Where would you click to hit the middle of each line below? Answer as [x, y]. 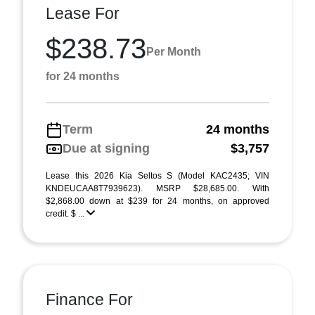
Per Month [174, 51]
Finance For [89, 300]
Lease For [83, 13]
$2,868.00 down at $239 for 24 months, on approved [157, 201]
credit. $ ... [66, 214]
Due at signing [106, 148]
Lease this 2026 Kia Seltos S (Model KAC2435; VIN [157, 176]
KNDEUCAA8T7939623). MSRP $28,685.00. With [157, 188]
